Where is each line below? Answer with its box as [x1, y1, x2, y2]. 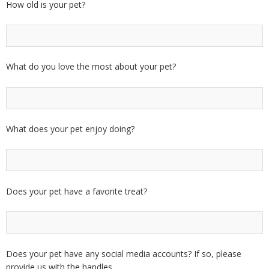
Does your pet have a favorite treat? [6, 185, 147, 197]
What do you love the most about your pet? [6, 61, 176, 73]
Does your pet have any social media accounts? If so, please [6, 247, 241, 259]
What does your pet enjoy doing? [6, 123, 134, 135]
